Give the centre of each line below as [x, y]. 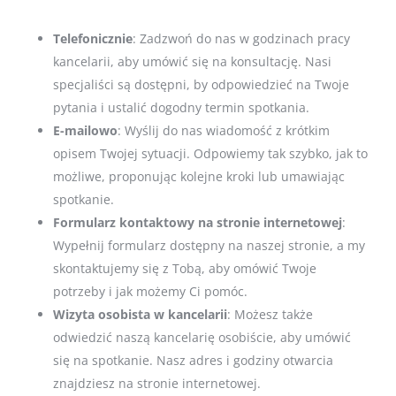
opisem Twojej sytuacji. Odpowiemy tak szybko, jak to [210, 154]
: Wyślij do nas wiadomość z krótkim [224, 131]
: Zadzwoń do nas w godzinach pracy [241, 39]
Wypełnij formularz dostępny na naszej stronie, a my [209, 246]
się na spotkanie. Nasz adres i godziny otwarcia [193, 361]
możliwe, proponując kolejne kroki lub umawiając [199, 177]
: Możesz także [270, 315]
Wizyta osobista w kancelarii [140, 315]
